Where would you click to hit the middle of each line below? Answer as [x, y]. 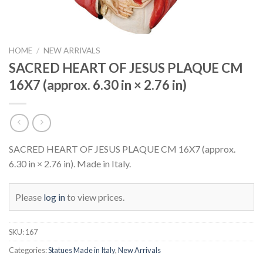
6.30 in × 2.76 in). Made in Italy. [70, 164]
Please [29, 197]
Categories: [28, 250]
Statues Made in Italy [82, 250]
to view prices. [95, 197]
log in [54, 197]
